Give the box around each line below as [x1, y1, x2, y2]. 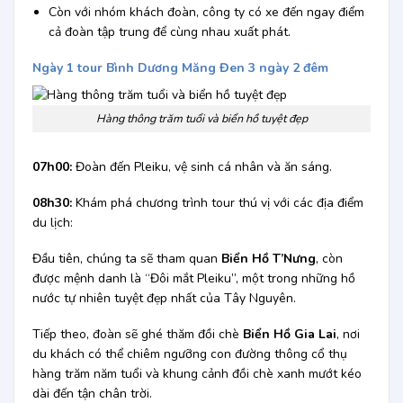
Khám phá [75, 193, 136, 211]
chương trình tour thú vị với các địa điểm [135, 193, 363, 211]
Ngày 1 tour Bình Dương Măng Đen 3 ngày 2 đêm [31, 58, 328, 76]
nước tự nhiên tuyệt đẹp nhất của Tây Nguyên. [31, 290, 296, 308]
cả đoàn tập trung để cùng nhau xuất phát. [48, 22, 291, 40]
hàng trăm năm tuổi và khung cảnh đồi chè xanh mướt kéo [31, 365, 362, 383]
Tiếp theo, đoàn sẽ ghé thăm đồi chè [31, 326, 243, 344]
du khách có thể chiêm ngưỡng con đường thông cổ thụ [31, 345, 347, 363]
